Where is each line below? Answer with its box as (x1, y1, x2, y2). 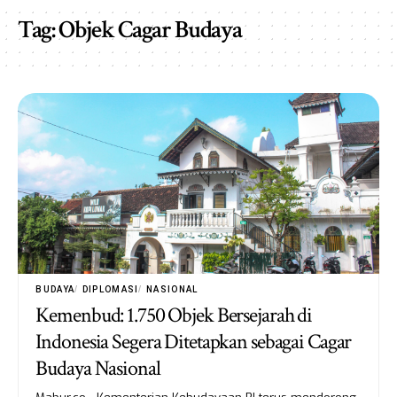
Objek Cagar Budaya (58, 12, 242, 46)
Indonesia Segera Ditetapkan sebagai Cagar (35, 327, 352, 355)
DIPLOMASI (82, 284, 139, 294)
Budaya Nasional (35, 354, 164, 382)
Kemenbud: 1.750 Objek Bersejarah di (35, 300, 313, 329)
